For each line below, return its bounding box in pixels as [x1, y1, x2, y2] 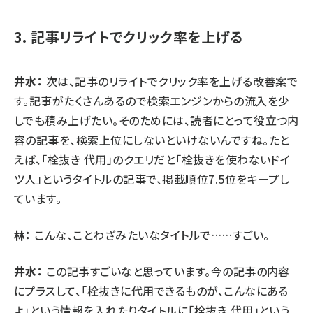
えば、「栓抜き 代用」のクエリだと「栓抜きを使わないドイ [14, 151, 291, 168]
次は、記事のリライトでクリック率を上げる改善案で [43, 73, 298, 90]
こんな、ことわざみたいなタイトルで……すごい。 [31, 226, 270, 244]
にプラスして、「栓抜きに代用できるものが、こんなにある [14, 282, 289, 300]
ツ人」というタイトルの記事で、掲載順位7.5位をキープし [14, 170, 290, 188]
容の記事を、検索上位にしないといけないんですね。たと [14, 131, 290, 149]
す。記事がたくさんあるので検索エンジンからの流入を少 [14, 92, 290, 110]
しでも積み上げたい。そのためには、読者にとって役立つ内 [14, 112, 299, 129]
